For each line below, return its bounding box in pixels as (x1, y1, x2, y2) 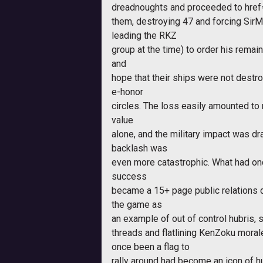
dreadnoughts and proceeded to (112, 1, 245, 13)
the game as (112, 198, 162, 210)
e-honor (112, 86, 143, 97)
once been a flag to (112, 241, 190, 252)
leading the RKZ (112, 29, 177, 41)
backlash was (112, 142, 167, 154)
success (112, 170, 147, 182)
